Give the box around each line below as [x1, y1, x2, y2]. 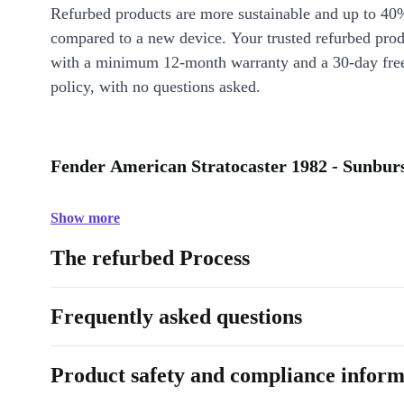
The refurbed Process [50, 246, 250, 270]
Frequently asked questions [50, 305, 302, 328]
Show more [50, 210, 120, 225]
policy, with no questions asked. [50, 78, 261, 96]
